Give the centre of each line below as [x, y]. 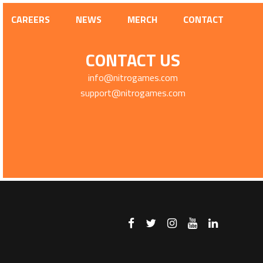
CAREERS [30, 19]
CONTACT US [133, 60]
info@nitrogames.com [133, 77]
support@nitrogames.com [133, 93]
